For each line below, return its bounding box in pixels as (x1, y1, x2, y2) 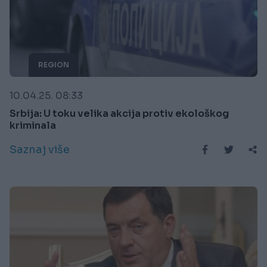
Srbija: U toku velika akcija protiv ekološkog (10, 107, 229, 120)
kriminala (10, 119, 56, 132)
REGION (38, 60, 69, 69)
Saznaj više (10, 142, 70, 156)
